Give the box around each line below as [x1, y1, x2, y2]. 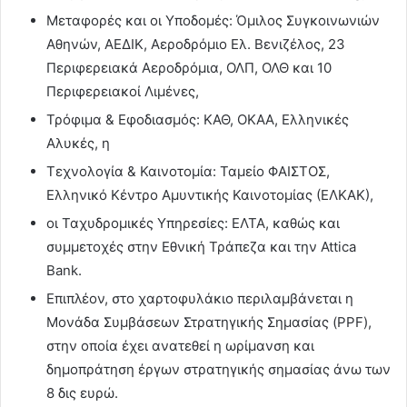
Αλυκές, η [46, 134, 110, 153]
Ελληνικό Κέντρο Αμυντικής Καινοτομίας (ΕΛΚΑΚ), [46, 186, 373, 204]
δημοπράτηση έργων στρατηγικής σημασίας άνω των [46, 361, 391, 379]
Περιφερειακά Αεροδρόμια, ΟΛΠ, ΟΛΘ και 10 [46, 59, 332, 77]
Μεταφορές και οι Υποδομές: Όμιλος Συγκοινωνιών [46, 12, 380, 30]
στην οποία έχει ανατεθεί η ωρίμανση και [46, 337, 314, 355]
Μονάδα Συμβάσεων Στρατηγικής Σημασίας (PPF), [46, 313, 372, 332]
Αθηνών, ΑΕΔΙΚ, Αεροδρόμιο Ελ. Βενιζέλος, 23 [46, 35, 345, 54]
